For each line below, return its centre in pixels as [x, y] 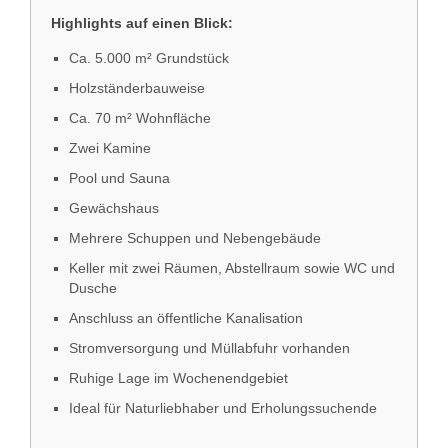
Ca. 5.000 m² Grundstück [149, 57]
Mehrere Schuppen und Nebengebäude [195, 237]
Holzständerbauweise [137, 87]
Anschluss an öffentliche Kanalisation [186, 317]
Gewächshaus [114, 207]
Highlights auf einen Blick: [142, 22]
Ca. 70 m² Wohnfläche [140, 117]
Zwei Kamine [110, 147]
